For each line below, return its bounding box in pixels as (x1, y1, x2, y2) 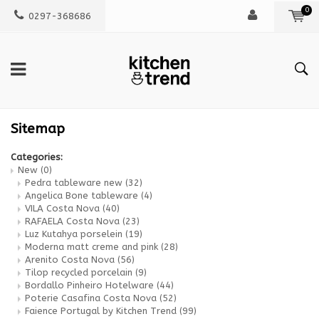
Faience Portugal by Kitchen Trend (25, 305, 179, 316)
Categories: (11, 151, 63, 162)
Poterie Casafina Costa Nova (25, 292, 159, 303)
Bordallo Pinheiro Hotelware (25, 279, 157, 291)
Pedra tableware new (25, 177, 125, 188)
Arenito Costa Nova (25, 253, 117, 265)
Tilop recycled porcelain (25, 266, 135, 278)
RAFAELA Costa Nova (25, 215, 122, 226)
